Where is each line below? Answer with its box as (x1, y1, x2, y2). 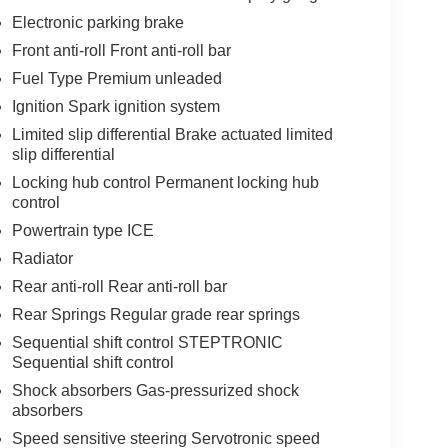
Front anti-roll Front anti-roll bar (11, 41, 231, 59)
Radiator (11, 249, 73, 267)
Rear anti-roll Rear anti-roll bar (11, 277, 227, 295)
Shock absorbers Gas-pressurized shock (11, 381, 299, 399)
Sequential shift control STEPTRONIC (11, 333, 283, 351)
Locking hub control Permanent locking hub (11, 173, 319, 191)
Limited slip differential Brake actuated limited (11, 125, 333, 143)
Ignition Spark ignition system (11, 97, 220, 115)
